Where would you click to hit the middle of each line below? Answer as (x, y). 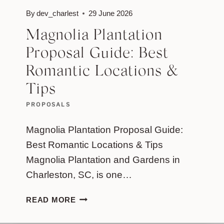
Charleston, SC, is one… (79, 174)
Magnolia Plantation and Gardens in (103, 159)
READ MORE (51, 199)
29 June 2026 (111, 13)
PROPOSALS (48, 105)
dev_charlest (58, 13)
